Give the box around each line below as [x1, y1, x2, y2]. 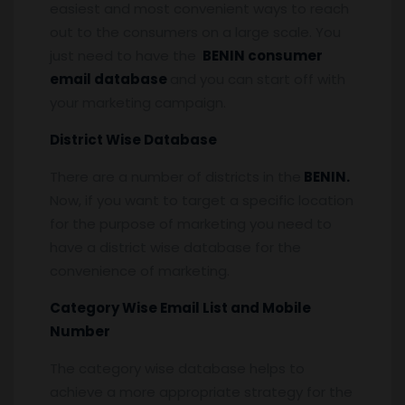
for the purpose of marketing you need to [50, 213, 332, 233]
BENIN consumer [200, 45, 323, 65]
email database [50, 69, 170, 89]
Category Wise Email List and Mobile [50, 297, 311, 317]
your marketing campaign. [50, 92, 226, 112]
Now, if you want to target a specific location [50, 190, 353, 210]
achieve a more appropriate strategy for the [50, 381, 353, 401]
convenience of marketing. [50, 260, 230, 280]
